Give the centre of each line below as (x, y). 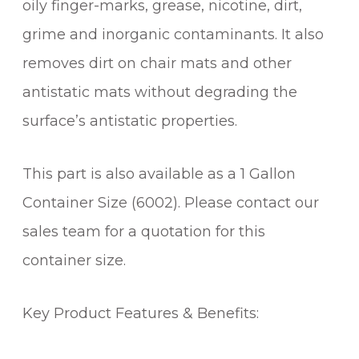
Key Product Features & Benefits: (141, 313)
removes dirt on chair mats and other (157, 63)
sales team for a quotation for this (144, 231)
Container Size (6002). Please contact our (171, 202)
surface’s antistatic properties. (130, 121)
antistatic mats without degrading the (160, 92)
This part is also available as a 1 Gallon (159, 173)
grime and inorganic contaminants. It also (173, 34)
